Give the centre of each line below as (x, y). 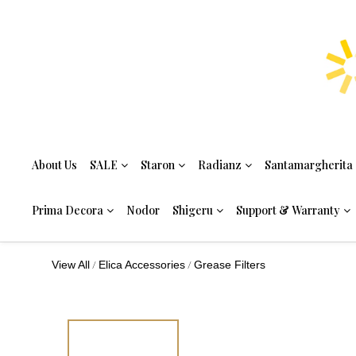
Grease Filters (230, 265)
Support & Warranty (288, 210)
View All (71, 265)
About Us (54, 165)
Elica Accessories (142, 265)
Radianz (220, 165)
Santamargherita (309, 165)
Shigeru (193, 210)
